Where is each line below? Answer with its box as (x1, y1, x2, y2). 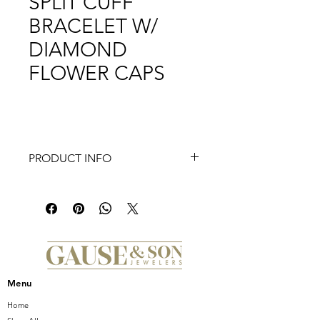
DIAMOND (29, 38, 127, 62)
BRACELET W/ (29, 14, 158, 39)
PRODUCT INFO (29, 151, 111, 166)
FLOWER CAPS (29, 61, 165, 86)
